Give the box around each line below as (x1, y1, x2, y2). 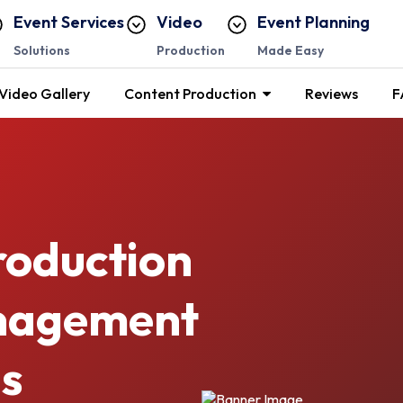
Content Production (123, 85, 259, 103)
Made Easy (257, 42, 324, 58)
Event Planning (257, 12, 370, 32)
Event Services (13, 12, 124, 32)
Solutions (13, 42, 70, 58)
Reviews (305, 85, 359, 103)
